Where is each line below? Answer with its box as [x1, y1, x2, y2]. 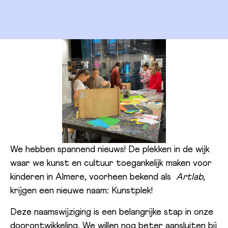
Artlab [176, 173, 203, 182]
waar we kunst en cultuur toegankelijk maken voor [10, 159, 212, 168]
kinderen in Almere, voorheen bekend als [10, 173, 176, 182]
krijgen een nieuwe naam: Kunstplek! [10, 186, 153, 196]
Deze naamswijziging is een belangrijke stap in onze [10, 207, 213, 217]
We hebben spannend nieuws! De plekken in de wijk [10, 145, 210, 155]
